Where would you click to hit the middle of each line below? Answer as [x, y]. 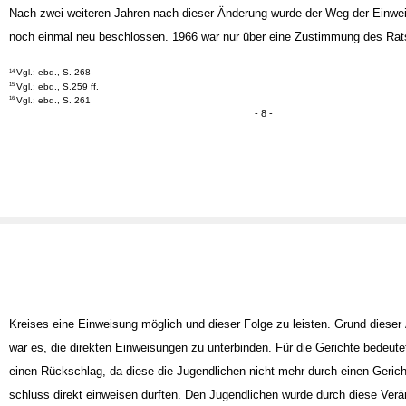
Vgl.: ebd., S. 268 [54, 88]
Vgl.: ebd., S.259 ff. [58, 102]
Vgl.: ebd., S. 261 [54, 116]
